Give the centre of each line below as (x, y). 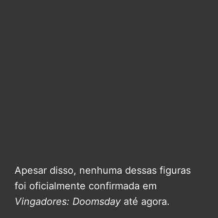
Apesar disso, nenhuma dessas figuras (103, 171)
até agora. (145, 202)
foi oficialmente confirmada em (86, 186)
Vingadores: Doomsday (68, 202)
